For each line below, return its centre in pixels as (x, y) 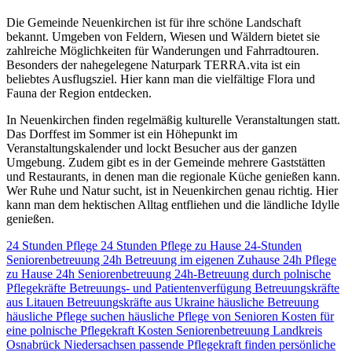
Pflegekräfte (38, 288)
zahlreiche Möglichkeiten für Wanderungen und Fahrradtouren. (163, 50)
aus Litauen (37, 302)
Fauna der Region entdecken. (79, 93)
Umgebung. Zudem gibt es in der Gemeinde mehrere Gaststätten (166, 162)
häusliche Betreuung (268, 302)
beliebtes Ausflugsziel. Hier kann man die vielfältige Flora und (161, 79)
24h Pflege (310, 259)
